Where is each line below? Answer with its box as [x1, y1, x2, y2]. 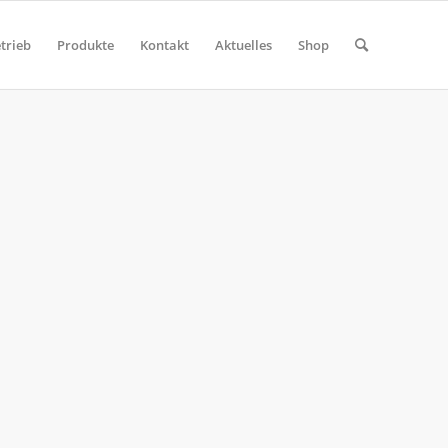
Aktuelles [215, 36, 272, 54]
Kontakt [140, 36, 189, 54]
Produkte [57, 36, 114, 54]
